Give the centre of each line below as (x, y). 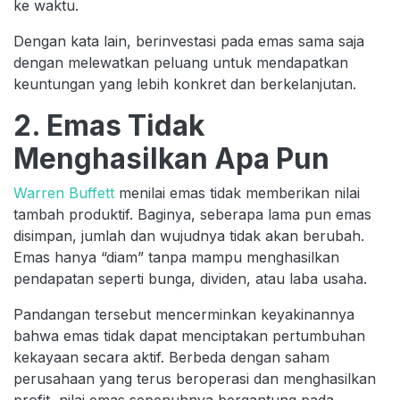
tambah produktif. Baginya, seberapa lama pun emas (192, 214)
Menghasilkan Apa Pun (171, 158)
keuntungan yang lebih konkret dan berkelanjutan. (185, 83)
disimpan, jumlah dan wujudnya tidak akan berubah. (189, 235)
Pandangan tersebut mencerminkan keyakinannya (184, 314)
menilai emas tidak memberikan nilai (237, 192)
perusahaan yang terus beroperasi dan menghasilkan (195, 378)
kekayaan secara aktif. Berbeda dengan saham (171, 357)
